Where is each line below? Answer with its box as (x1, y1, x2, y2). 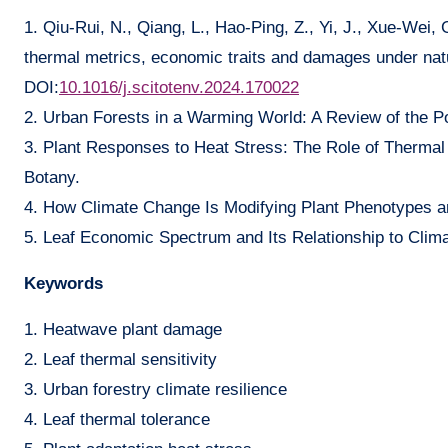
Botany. (24, 168, 80, 188)
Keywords (24, 274, 103, 294)
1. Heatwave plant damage (24, 320, 222, 340)
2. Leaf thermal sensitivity (24, 350, 217, 370)
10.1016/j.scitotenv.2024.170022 (59, 78, 299, 98)
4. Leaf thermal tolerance (24, 410, 210, 430)
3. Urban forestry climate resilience (24, 380, 287, 400)
